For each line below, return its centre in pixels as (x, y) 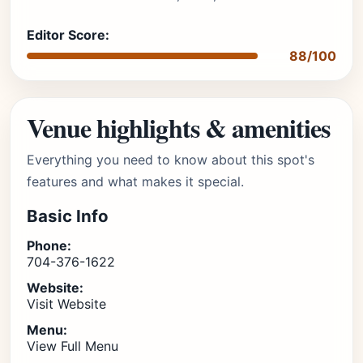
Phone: (49, 246)
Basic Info (68, 216)
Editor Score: (68, 35)
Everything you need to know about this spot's (171, 160)
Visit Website (66, 304)
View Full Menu (73, 346)
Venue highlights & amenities (179, 128)
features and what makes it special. (135, 181)
